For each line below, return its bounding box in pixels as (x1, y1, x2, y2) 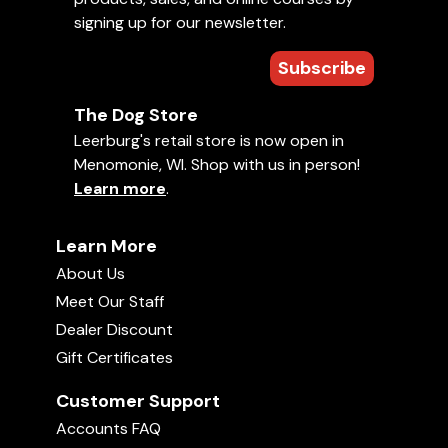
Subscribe (278, 56, 366, 80)
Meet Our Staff (56, 291, 164, 312)
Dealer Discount (56, 319, 173, 340)
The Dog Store (74, 103, 198, 127)
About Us (56, 263, 125, 284)
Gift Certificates (56, 347, 173, 368)
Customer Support (56, 389, 220, 413)
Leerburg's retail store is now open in (74, 130, 344, 151)
